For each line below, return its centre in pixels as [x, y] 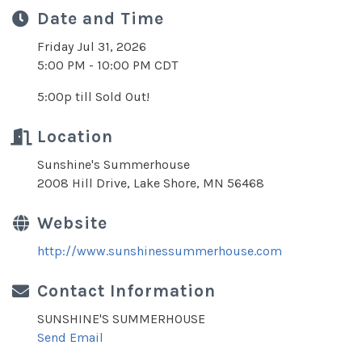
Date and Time [101, 19]
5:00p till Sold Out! [93, 97]
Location [75, 137]
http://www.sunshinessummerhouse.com [160, 251]
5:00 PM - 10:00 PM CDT [107, 65]
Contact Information [126, 291]
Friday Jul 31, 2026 [92, 47]
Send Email [70, 338]
